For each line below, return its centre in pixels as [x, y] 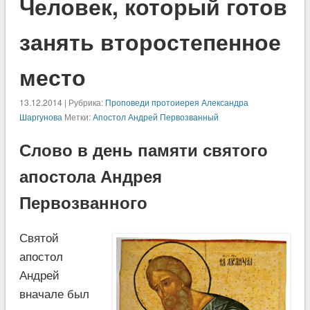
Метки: [77, 116]
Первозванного [83, 202]
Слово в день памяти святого [143, 149]
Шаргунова [40, 116]
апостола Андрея [90, 175]
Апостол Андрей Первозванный [155, 116]
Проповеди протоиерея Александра [176, 102]
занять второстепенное [150, 41]
